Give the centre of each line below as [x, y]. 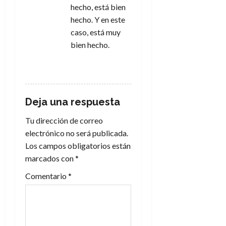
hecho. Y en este [98, 19]
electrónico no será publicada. [77, 133]
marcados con [50, 158]
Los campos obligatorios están [78, 146]
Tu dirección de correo [64, 120]
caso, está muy [96, 32]
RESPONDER [97, 66]
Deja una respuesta [73, 102]
